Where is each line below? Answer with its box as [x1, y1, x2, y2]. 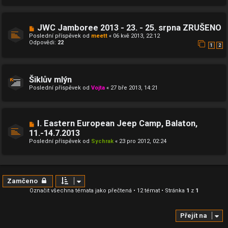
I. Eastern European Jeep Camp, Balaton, [37, 118, 197, 128]
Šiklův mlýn [29, 74, 72, 84]
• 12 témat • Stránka [132, 187, 186, 194]
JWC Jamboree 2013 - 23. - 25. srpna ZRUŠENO [37, 23, 221, 33]
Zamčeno [7, 177, 38, 185]
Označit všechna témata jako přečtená [30, 187, 132, 194]
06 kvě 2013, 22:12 [113, 33, 160, 40]
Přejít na [180, 211, 207, 219]
